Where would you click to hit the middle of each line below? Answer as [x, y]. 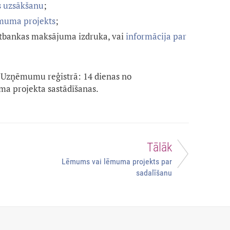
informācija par [156, 36]
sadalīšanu [154, 173]
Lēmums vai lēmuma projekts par [117, 162]
